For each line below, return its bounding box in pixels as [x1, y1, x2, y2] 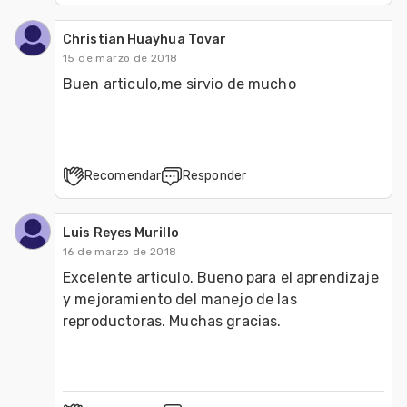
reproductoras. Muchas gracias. [63, 312, 282, 330]
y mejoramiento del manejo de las [63, 290, 297, 308]
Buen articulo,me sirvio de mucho [63, 74, 296, 93]
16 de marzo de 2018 [63, 244, 177, 258]
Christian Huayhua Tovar [63, 31, 227, 47]
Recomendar [84, 167, 161, 184]
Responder [183, 167, 246, 184]
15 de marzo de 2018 [63, 51, 178, 65]
